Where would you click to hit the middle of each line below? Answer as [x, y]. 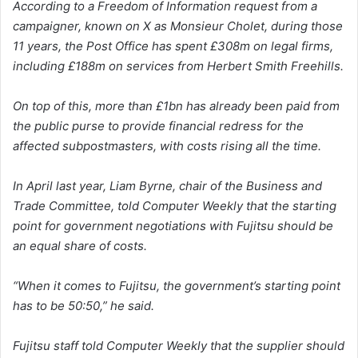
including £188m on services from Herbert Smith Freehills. [178, 66]
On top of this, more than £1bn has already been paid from [176, 106]
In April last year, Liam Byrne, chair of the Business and [167, 186]
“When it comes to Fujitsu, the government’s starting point [177, 286]
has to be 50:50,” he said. [84, 306]
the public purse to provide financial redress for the [158, 126]
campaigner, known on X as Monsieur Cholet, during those [178, 26]
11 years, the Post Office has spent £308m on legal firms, [173, 46]
